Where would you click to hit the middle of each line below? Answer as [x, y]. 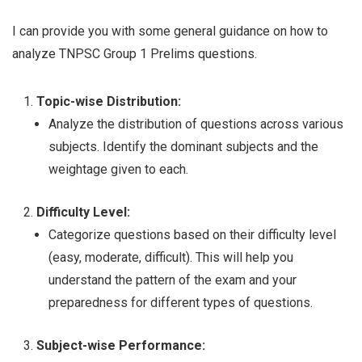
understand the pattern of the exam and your [173, 280]
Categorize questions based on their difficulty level [192, 235]
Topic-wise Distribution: [109, 102]
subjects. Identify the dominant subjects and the [183, 147]
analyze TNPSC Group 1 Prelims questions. [135, 54]
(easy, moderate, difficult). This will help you [171, 258]
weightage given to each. [118, 170]
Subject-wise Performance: [121, 346]
